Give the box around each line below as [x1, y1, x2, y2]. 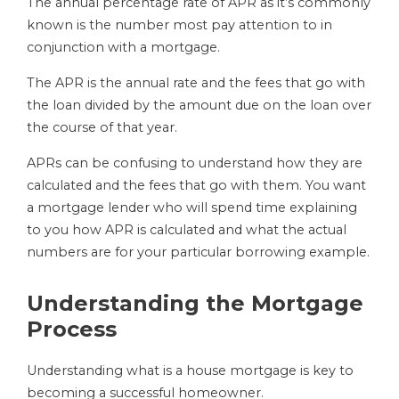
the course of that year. [27, 119, 181, 136]
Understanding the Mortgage [27, 290, 363, 317]
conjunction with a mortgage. [27, 39, 224, 56]
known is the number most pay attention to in [27, 17, 332, 34]
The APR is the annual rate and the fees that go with [27, 75, 365, 92]
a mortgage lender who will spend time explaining [27, 199, 357, 216]
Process [27, 316, 117, 343]
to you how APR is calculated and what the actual [27, 222, 346, 239]
